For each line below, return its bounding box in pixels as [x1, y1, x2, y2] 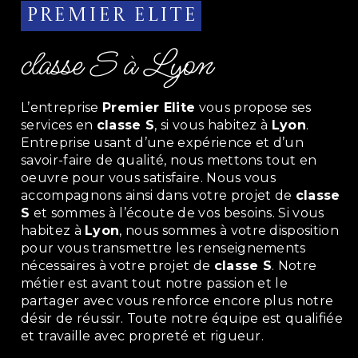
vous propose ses [195, 100, 312, 115]
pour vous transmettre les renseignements [20, 241, 306, 256]
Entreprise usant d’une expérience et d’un [20, 135, 304, 150]
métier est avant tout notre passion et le [20, 276, 288, 291]
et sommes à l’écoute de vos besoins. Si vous [30, 205, 324, 221]
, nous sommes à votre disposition [119, 223, 339, 238]
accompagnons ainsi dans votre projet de [20, 188, 296, 203]
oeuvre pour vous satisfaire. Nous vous [20, 170, 276, 185]
